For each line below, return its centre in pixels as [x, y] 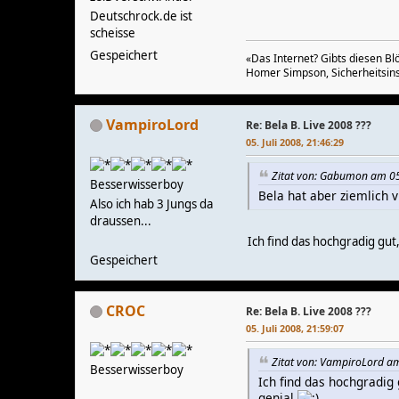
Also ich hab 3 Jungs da [151, 204]
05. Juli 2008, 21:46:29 [295, 142]
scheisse [113, 33]
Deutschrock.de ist [141, 16]
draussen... [121, 220]
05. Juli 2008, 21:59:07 [295, 328]
